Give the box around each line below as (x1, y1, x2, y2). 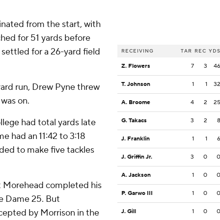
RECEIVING (121, 48, 154, 55)
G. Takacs (121, 117, 147, 125)
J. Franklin (121, 135, 150, 143)
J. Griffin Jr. (121, 153, 152, 161)
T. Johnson (121, 81, 150, 88)
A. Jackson (121, 171, 151, 179)
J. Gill (121, 208, 136, 216)
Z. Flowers (121, 62, 150, 70)
